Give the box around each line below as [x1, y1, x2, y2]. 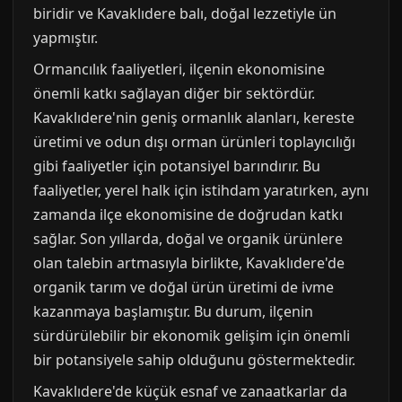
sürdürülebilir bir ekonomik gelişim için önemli [33, 325, 350, 345]
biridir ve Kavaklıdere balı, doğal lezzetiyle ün [33, 3, 336, 23]
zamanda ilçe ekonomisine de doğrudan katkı [33, 204, 343, 224]
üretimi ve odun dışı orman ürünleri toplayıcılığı [33, 131, 355, 152]
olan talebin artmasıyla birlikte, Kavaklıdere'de [33, 252, 345, 273]
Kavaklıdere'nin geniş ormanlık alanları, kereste [33, 107, 354, 127]
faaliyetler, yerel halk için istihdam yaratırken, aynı [33, 179, 369, 200]
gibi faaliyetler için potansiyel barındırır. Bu [33, 155, 320, 176]
